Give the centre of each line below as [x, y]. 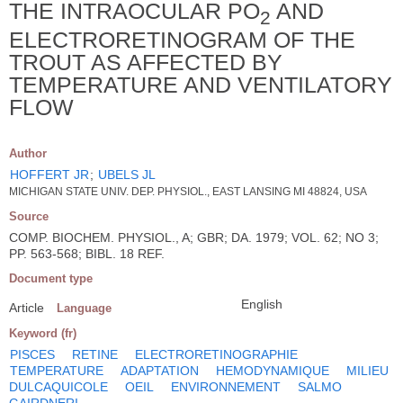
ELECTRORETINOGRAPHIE [216, 354]
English [262, 304]
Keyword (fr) [43, 333]
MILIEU [367, 370]
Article [27, 307]
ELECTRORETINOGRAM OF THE [182, 39]
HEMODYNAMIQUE [273, 370]
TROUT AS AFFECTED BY [146, 62]
